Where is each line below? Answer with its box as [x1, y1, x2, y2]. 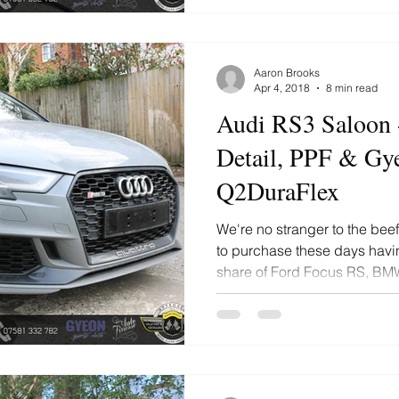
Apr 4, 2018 [254, 81, 310, 94]
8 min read [326, 81, 378, 94]
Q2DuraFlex [216, 174, 339, 208]
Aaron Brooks [254, 66, 320, 79]
